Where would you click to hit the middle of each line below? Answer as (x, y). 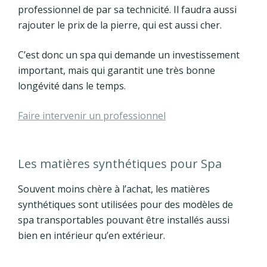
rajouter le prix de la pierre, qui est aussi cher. (120, 25)
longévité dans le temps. (72, 86)
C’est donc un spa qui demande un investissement (129, 55)
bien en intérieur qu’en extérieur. (91, 236)
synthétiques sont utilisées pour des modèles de (125, 205)
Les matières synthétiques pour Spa (120, 164)
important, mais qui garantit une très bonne (117, 71)
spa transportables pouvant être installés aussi (124, 220)
